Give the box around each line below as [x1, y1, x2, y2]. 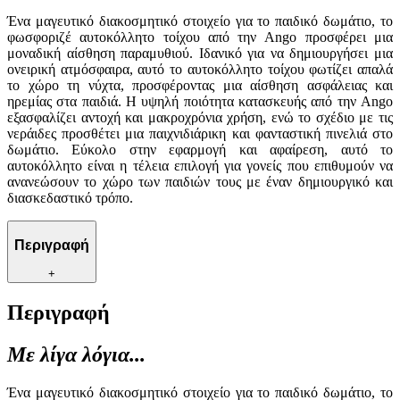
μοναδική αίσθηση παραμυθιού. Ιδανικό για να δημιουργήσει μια [7, 46, 393, 62]
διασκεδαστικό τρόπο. [7, 190, 133, 206]
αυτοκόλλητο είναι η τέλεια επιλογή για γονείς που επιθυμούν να [7, 158, 393, 174]
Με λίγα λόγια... [7, 343, 146, 367]
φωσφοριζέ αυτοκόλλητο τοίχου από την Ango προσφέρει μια [7, 29, 393, 46]
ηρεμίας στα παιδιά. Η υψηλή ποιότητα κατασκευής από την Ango [7, 94, 393, 110]
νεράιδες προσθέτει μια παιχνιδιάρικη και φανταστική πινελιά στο [7, 126, 393, 142]
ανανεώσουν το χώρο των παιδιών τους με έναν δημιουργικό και [7, 174, 393, 190]
